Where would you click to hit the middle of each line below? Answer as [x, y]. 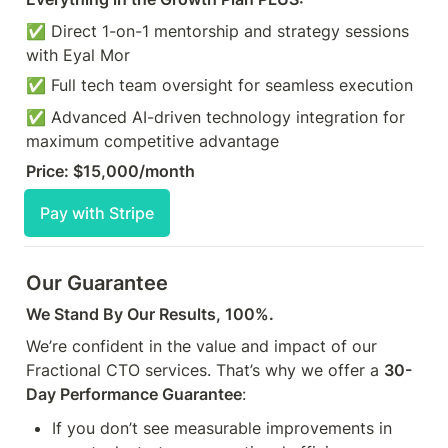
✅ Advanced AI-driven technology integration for [215, 117]
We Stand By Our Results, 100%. [150, 314]
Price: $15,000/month [110, 171]
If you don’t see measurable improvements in [222, 428]
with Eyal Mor [80, 55]
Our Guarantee [97, 283]
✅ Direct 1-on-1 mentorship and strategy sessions [217, 31]
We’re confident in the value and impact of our [201, 346]
